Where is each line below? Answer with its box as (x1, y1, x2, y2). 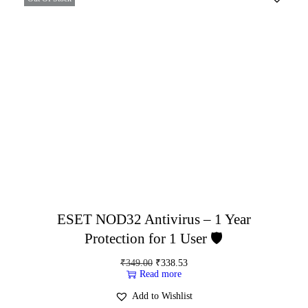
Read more (139, 268, 181, 279)
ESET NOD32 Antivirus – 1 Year (56, 210, 251, 228)
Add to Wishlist (132, 290, 193, 301)
